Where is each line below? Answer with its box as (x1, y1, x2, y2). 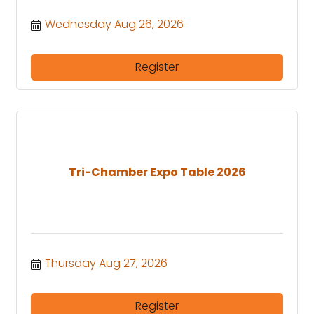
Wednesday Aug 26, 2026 (45, 15, 184, 32)
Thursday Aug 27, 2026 (45, 254, 168, 271)
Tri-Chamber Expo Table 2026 (68, 164, 246, 181)
